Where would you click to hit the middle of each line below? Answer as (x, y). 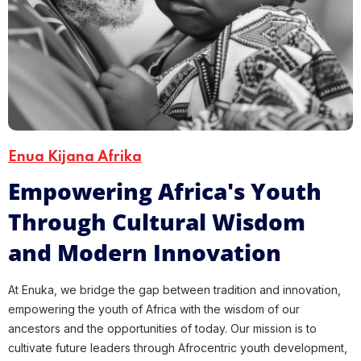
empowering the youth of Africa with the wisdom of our (154, 309)
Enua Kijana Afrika (75, 157)
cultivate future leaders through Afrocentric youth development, (178, 347)
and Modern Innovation (145, 252)
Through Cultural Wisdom (157, 221)
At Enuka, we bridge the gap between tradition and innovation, (174, 289)
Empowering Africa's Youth (165, 191)
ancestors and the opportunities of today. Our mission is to (162, 328)
